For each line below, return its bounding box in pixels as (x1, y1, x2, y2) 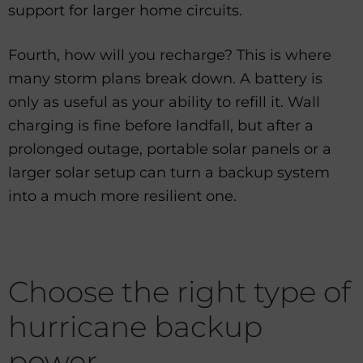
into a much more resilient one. (8, 186, 237, 205)
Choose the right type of (8, 274, 351, 310)
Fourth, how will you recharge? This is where (8, 45, 331, 64)
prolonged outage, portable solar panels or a (8, 139, 331, 158)
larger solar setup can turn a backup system (8, 163, 330, 181)
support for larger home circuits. (8, 2, 242, 20)
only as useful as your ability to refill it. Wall (8, 92, 320, 111)
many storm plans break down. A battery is (8, 69, 322, 88)
